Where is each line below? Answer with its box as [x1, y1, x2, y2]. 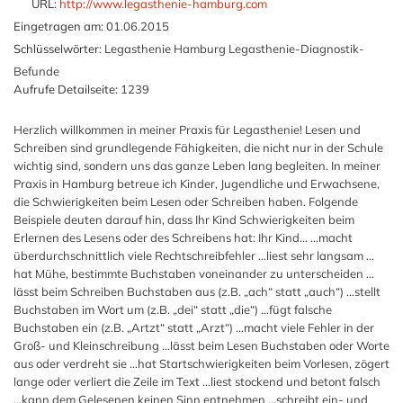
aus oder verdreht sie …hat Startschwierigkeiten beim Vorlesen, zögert [13, 356, 390, 371]
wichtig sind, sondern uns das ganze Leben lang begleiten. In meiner [13, 158, 381, 173]
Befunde [13, 64, 59, 78]
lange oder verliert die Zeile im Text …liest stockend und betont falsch [13, 374, 381, 389]
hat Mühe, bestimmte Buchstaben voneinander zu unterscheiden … [13, 266, 374, 281]
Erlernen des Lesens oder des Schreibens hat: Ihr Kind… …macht [13, 230, 353, 245]
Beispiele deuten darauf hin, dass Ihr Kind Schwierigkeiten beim [13, 212, 354, 227]
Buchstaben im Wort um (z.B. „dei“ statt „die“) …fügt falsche [13, 302, 332, 317]
